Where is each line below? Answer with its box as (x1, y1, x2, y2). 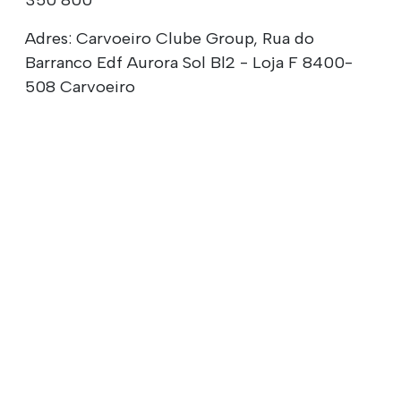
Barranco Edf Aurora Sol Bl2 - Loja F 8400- (25, 53, 353, 73)
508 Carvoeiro (25, 77, 135, 98)
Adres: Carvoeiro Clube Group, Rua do (25, 29, 314, 49)
